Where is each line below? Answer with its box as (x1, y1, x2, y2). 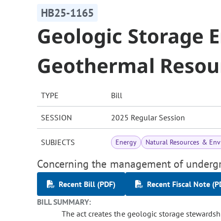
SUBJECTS (41, 137, 75, 147)
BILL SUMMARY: (37, 197, 91, 207)
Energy (115, 138, 137, 147)
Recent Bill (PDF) (59, 179, 115, 189)
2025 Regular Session (111, 112, 185, 123)
